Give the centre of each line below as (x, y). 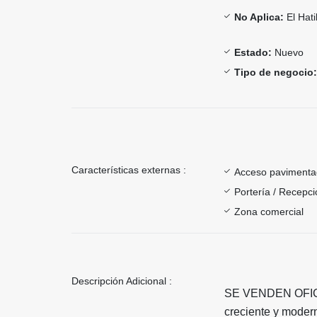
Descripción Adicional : (122, 281)
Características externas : (129, 169)
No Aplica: (259, 17)
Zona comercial (269, 211)
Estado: (253, 52)
